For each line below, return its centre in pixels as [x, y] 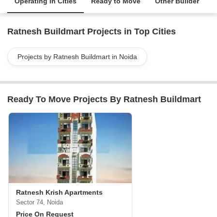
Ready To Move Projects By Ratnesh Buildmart [104, 99]
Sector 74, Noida [39, 202]
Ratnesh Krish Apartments [59, 192]
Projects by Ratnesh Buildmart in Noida [77, 57]
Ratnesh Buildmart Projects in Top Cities [92, 31]
